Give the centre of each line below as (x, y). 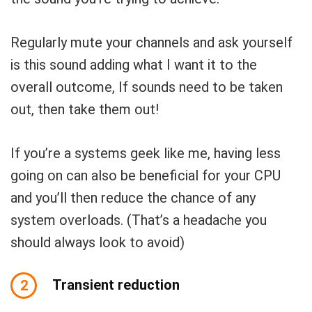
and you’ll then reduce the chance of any (133, 198)
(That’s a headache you (197, 220)
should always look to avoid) (97, 242)
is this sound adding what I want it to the (134, 65)
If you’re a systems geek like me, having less (146, 153)
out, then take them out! (85, 109)
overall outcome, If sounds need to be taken (147, 87)
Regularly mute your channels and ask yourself (151, 42)
